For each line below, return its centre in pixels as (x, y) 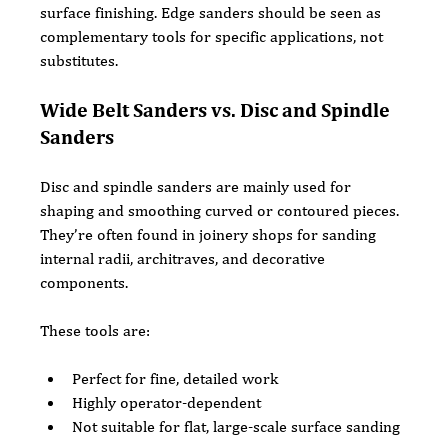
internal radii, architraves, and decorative (185, 258)
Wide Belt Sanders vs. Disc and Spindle (217, 109)
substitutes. (79, 60)
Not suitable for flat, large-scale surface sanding (236, 426)
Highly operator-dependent (167, 402)
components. (84, 282)
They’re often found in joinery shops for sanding (210, 234)
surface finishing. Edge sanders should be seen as (213, 12)
